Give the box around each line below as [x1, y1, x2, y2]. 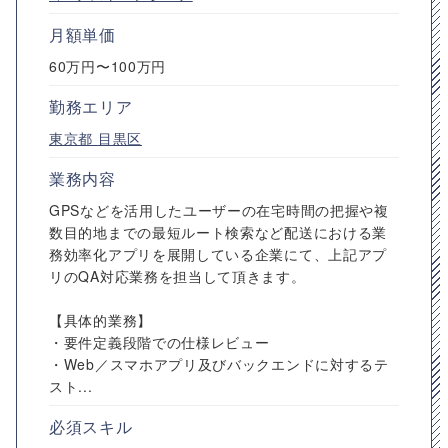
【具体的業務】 [49, 310, 152, 330]
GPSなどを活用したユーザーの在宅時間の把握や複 [49, 200, 389, 220]
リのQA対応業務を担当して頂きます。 [49, 266, 306, 286]
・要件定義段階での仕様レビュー [49, 332, 270, 352]
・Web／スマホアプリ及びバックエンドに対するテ [49, 354, 389, 374]
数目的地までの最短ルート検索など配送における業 [49, 222, 388, 242]
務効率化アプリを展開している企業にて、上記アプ [49, 244, 388, 264]
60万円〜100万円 [49, 56, 166, 76]
